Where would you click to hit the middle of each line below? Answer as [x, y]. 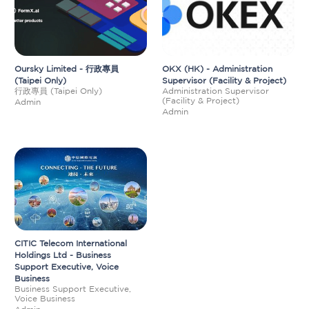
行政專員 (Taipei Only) [58, 91]
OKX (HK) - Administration [217, 69]
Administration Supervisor [216, 91]
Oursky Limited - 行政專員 [67, 69]
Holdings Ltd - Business [63, 255]
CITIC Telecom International [71, 243]
